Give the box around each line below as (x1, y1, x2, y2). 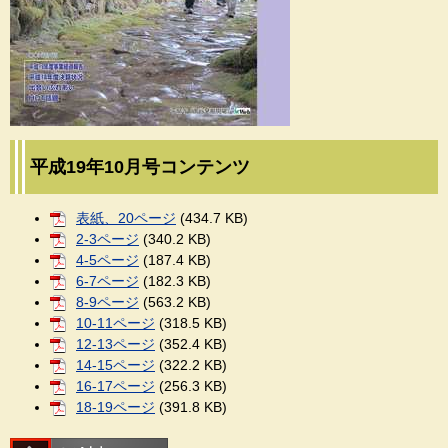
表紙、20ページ (76, 210, 176, 227)
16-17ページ (76, 378, 155, 395)
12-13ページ (76, 336, 155, 353)
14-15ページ (76, 357, 155, 374)
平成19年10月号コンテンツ (30, 156, 250, 177)
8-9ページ (76, 294, 139, 311)
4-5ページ (76, 252, 139, 269)
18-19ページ (76, 399, 155, 416)
